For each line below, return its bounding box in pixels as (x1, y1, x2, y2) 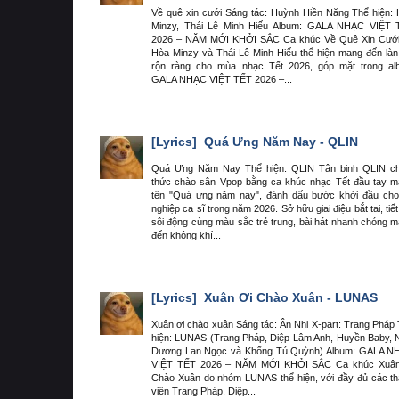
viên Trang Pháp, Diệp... (151, 386, 256, 397)
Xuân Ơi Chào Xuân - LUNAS (200, 290, 378, 305)
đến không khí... (151, 229, 221, 240)
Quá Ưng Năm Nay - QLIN (200, 134, 358, 150)
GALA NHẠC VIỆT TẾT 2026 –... (151, 73, 292, 85)
